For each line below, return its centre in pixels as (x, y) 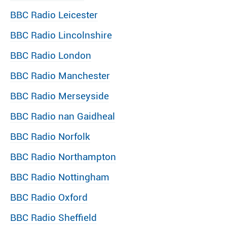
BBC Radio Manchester (60, 76)
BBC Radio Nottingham (60, 177)
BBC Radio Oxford (49, 197)
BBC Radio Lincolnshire (61, 35)
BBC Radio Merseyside (60, 96)
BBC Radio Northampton (63, 157)
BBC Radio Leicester (54, 15)
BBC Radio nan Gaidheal (63, 116)
